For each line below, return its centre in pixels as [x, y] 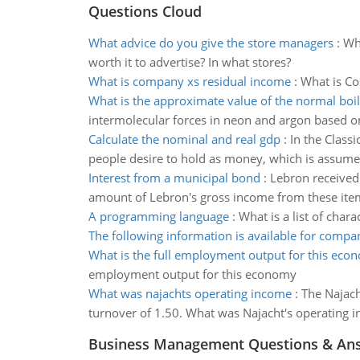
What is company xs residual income [189, 81]
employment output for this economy [192, 274]
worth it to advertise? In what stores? [189, 62]
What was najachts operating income [190, 293]
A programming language [158, 216]
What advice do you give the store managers [211, 43]
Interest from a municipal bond [174, 178]
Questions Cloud [145, 11]
